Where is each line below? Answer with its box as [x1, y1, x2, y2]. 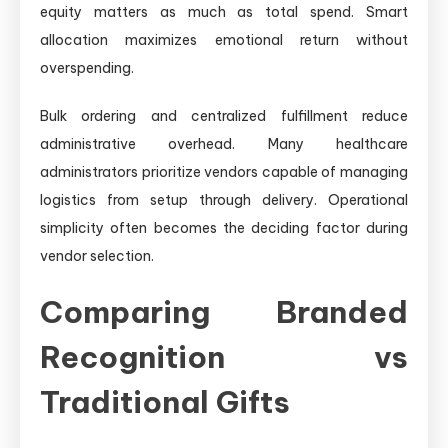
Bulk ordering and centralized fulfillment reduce [40, 106, 408, 125]
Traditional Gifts [40, 382, 290, 421]
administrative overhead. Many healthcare [40, 134, 408, 153]
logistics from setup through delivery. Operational [40, 190, 408, 209]
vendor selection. [40, 246, 154, 265]
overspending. [40, 58, 134, 77]
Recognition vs [40, 337, 408, 376]
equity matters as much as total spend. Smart [40, 2, 408, 21]
